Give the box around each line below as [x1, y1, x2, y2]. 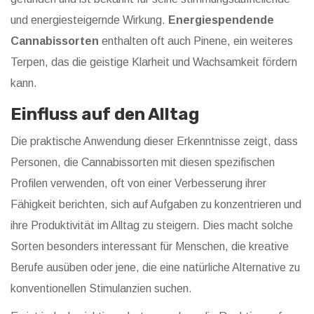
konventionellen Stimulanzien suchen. [11, 282, 192, 295]
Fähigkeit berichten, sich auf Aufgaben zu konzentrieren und [11, 198, 301, 211]
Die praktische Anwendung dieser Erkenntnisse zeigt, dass [11, 135, 298, 148]
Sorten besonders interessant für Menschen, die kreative [11, 240, 289, 253]
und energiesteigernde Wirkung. [11, 14, 168, 27]
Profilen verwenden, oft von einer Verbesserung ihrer [11, 177, 266, 190]
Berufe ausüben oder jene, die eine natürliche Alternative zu [11, 261, 300, 274]
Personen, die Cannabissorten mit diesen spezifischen [11, 156, 275, 169]
